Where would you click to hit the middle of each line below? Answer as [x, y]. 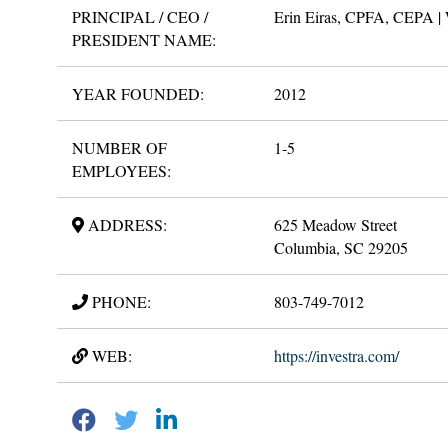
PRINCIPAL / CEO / [140, 16]
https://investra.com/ [336, 355]
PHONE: [119, 301]
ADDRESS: [125, 224]
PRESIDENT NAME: [144, 39]
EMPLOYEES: [121, 170]
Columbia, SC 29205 [340, 247]
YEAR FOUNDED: [138, 93]
